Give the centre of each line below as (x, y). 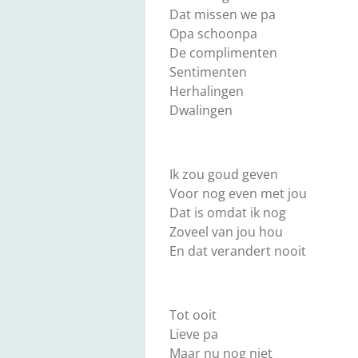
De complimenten (223, 53)
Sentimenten (208, 72)
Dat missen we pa (223, 15)
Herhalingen (207, 91)
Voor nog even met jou (238, 194)
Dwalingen (201, 111)
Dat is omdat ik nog (228, 213)
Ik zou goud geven (224, 175)
